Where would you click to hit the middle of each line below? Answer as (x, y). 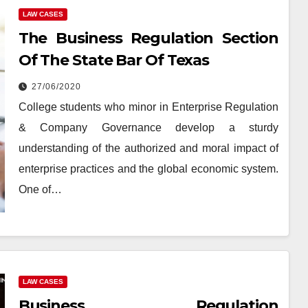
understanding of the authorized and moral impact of (148, 148)
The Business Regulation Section (148, 38)
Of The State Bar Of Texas (114, 60)
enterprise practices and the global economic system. (148, 168)
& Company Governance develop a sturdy (148, 127)
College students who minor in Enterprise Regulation (148, 107)
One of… (40, 189)
